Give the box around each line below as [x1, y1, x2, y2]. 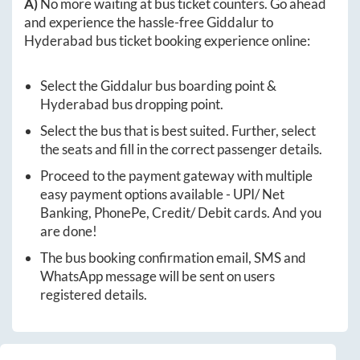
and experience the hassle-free [24, 14, 207, 31]
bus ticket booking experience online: [93, 32, 310, 50]
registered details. [40, 286, 147, 304]
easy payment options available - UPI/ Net [40, 186, 284, 203]
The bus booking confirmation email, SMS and [40, 249, 306, 267]
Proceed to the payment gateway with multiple [40, 167, 313, 185]
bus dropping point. [109, 96, 223, 113]
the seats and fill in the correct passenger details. [40, 141, 322, 158]
